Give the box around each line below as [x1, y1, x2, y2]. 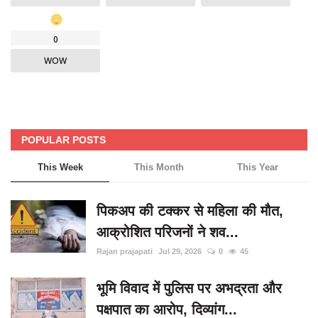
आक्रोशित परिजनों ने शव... [97, 224, 238, 241]
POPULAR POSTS [21, 134, 106, 146]
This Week [37, 162, 83, 173]
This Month [133, 162, 184, 173]
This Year [237, 162, 279, 173]
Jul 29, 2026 [158, 247, 202, 256]
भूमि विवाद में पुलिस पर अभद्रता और [97, 280, 282, 297]
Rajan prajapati [97, 247, 153, 256]
